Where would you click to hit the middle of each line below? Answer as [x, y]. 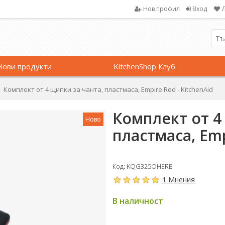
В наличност [138, 201]
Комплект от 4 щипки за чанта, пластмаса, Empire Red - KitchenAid [108, 89]
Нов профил [161, 9]
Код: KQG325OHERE [142, 166]
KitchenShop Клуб [145, 66]
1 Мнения [179, 180]
